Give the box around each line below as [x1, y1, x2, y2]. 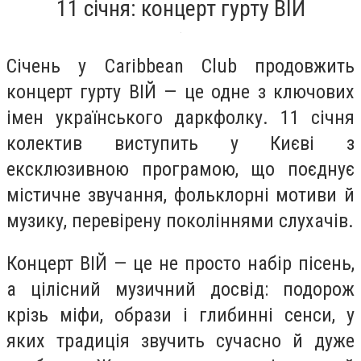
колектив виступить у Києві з [6, 131, 355, 155]
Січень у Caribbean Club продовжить [6, 54, 355, 77]
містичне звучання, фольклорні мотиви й [6, 183, 355, 206]
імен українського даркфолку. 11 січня [6, 106, 355, 129]
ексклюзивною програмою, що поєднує [6, 157, 355, 180]
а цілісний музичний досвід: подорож [6, 278, 355, 301]
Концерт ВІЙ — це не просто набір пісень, [6, 252, 355, 276]
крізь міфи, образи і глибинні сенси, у [6, 304, 355, 327]
